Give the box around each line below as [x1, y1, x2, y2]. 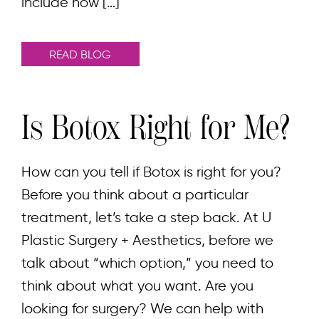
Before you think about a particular [21, 185, 249, 203]
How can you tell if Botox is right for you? [21, 162, 281, 180]
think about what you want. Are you [21, 276, 253, 294]
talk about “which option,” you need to [21, 253, 273, 271]
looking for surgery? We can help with [21, 299, 263, 317]
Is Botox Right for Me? [21, 107, 290, 147]
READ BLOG [49, 47, 112, 61]
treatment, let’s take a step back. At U [21, 208, 271, 226]
